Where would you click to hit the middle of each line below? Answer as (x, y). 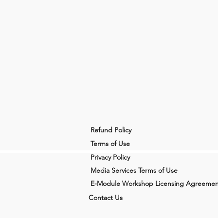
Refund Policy (111, 130)
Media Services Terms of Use (134, 170)
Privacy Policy (110, 157)
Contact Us (106, 198)
